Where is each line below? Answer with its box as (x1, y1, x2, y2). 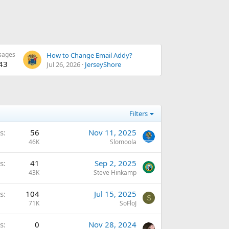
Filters (129, 109, 148, 119)
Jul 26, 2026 (47, 60, 80, 70)
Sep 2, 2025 (95, 158, 136, 169)
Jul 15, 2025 (94, 189, 136, 199)
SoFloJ (120, 199, 136, 208)
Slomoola (110, 138, 136, 147)
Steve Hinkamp (94, 168, 136, 177)
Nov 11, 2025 (88, 127, 136, 138)
